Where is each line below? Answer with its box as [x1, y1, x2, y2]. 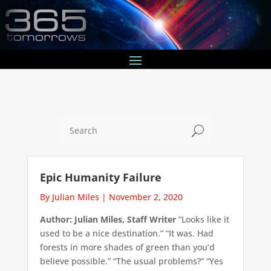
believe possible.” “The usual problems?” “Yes [39, 255, 223, 267]
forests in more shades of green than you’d [39, 241, 215, 253]
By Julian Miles [39, 191, 99, 203]
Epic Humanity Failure [39, 169, 162, 184]
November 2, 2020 [108, 191, 183, 203]
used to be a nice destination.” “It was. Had [39, 227, 214, 239]
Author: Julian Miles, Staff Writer [39, 213, 176, 225]
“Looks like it [175, 213, 229, 225]
